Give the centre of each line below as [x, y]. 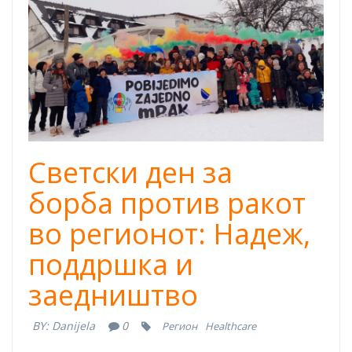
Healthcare [231, 326]
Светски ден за [130, 173]
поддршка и [111, 265]
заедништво [113, 295]
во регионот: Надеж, [169, 234]
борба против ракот [167, 203]
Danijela [73, 326]
